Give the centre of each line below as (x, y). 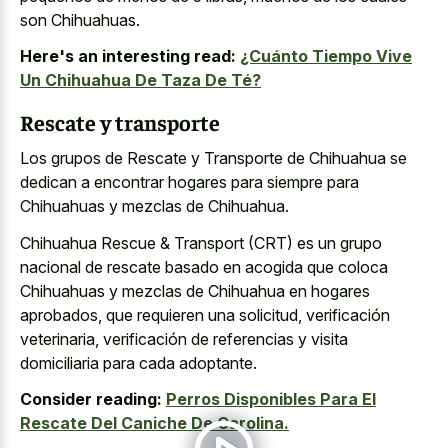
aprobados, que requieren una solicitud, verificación (205, 314)
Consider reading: (91, 399)
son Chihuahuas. (80, 19)
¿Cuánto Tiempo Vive (326, 56)
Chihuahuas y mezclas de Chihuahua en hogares (195, 290)
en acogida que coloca (303, 266)
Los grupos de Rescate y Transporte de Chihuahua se (213, 158)
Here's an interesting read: (128, 56)
